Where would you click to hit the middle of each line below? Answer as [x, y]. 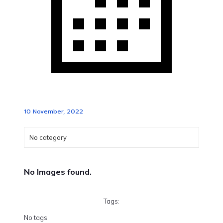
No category [48, 138]
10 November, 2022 [54, 112]
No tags [36, 218]
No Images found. [58, 172]
